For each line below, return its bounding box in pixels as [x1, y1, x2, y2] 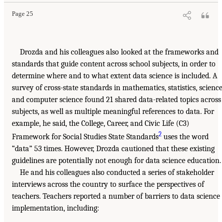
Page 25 [12, 10, 33, 17]
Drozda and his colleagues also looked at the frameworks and [20, 47, 219, 56]
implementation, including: [12, 204, 99, 213]
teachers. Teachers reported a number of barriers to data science [12, 192, 220, 201]
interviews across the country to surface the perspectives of [12, 180, 204, 189]
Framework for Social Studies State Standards [12, 132, 159, 142]
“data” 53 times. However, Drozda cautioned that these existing [12, 144, 215, 154]
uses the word [162, 132, 209, 142]
